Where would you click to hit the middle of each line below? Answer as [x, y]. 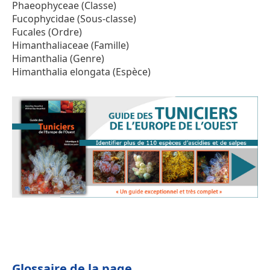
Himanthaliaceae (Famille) [71, 46]
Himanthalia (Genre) [58, 59]
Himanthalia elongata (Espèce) [81, 72]
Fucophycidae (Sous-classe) [74, 19]
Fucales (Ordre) [47, 32]
